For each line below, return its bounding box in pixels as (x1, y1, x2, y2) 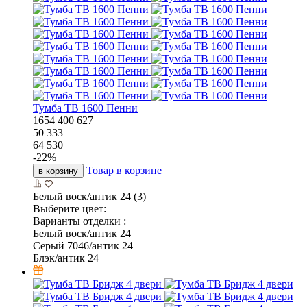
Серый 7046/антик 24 (33, 240, 133, 252)
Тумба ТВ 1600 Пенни (33, 102, 138, 114)
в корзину (38, 166, 78, 177)
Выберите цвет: (33, 203, 106, 215)
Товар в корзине (86, 164, 162, 177)
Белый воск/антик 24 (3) (33, 191, 146, 203)
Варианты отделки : (33, 215, 126, 228)
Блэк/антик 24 (33, 252, 99, 265)
